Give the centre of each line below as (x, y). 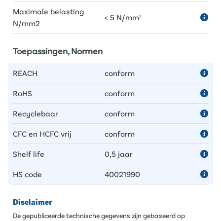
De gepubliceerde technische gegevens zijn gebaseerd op (99, 215)
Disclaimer (33, 202)
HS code (27, 174)
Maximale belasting (48, 11)
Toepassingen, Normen (58, 51)
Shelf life (29, 154)
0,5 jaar (119, 154)
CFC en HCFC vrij (42, 133)
